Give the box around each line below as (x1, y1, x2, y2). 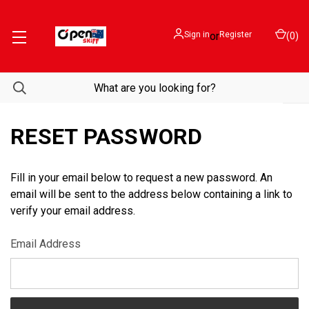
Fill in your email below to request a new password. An (10, 171, 272, 184)
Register (219, 29, 252, 39)
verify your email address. (10, 204, 135, 217)
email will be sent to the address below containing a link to (10, 188, 292, 201)
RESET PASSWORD (10, 123, 203, 150)
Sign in (184, 29, 210, 39)
